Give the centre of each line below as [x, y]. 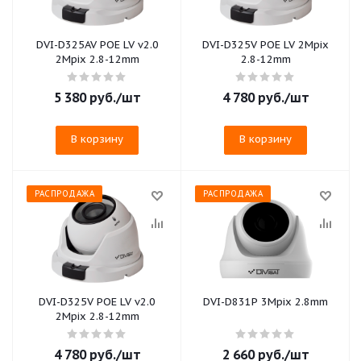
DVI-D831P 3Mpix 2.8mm [311, 302]
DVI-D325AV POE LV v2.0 [97, 45]
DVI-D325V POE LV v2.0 [97, 302]
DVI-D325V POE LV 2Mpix [266, 45]
